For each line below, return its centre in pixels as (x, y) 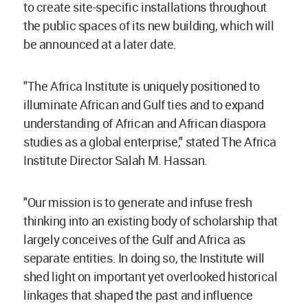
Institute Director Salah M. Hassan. (117, 160)
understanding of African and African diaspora (145, 123)
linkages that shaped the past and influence (138, 295)
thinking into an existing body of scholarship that (151, 220)
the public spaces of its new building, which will (149, 25)
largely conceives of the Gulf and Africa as (134, 239)
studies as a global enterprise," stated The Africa (150, 141)
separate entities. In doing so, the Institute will (144, 257)
